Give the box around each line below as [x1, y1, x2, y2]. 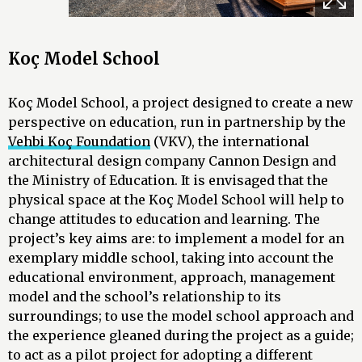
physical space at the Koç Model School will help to [8, 192, 344, 208]
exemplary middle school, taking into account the [8, 250, 334, 267]
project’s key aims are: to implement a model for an [8, 230, 344, 247]
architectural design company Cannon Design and [8, 153, 336, 170]
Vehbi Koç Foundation [8, 133, 150, 150]
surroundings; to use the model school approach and [8, 308, 354, 325]
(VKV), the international [150, 133, 309, 150]
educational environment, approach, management [8, 269, 335, 286]
